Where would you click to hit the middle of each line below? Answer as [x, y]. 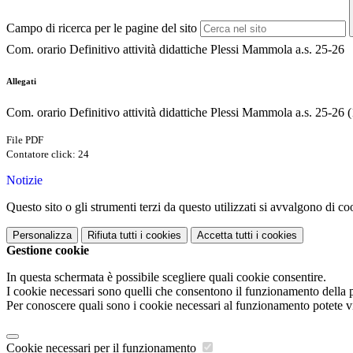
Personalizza [42, 236]
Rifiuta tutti [112, 236]
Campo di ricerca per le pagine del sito [102, 28]
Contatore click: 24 [48, 154]
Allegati [21, 82]
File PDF [25, 140]
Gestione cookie [48, 251]
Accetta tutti [225, 236]
